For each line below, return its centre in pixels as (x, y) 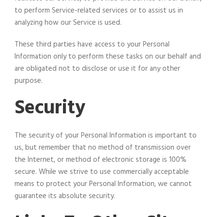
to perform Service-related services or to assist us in (99, 10)
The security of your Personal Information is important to (106, 135)
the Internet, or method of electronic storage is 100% (101, 160)
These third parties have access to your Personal (92, 44)
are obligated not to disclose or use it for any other (97, 69)
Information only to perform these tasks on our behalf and (108, 56)
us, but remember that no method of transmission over (103, 147)
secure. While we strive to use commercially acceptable (102, 172)
